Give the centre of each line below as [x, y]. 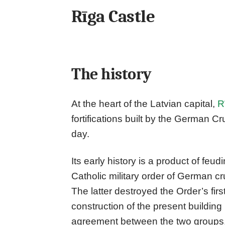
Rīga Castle [113, 17]
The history [111, 74]
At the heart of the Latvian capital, [144, 104]
